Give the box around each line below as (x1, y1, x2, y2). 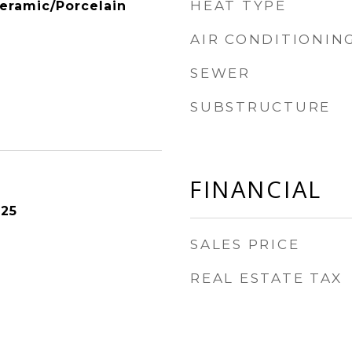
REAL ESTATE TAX (190, 270, 343, 286)
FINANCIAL (190, 174, 322, 203)
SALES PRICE (190, 236, 300, 252)
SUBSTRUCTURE (190, 99, 331, 115)
